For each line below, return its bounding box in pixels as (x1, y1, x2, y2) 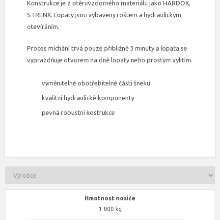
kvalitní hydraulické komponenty (42, 94, 134, 101)
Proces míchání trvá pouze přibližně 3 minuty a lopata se (27, 45, 187, 52)
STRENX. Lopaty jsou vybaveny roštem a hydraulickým (27, 11, 181, 18)
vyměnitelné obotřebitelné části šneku (42, 80, 150, 86)
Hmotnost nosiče (84, 195, 136, 201)
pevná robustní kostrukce (42, 109, 115, 116)
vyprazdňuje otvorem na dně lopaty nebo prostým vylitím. (27, 56, 192, 63)
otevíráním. (27, 23, 61, 30)
